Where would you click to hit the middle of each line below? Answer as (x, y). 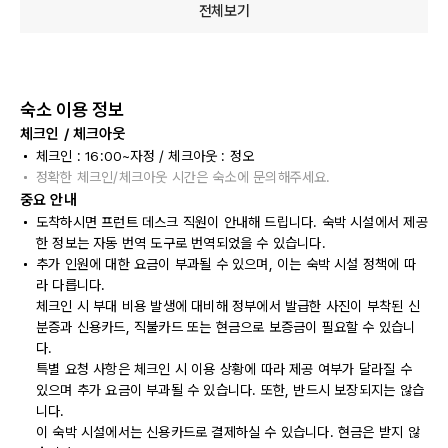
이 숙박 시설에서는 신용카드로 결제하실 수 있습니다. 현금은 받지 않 (228, 432)
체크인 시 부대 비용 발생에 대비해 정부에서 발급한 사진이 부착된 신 (228, 306)
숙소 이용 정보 (72, 109)
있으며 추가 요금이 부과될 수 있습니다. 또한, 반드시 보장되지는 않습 (230, 390)
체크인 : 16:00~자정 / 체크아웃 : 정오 (145, 156)
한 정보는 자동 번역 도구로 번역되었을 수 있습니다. (181, 243)
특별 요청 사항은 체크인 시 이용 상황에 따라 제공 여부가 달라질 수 (224, 369)
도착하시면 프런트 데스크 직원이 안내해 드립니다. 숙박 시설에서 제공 (232, 222)
